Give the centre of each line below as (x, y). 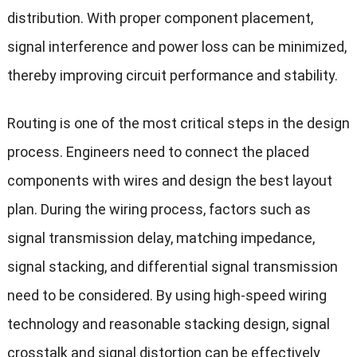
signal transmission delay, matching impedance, (161, 238)
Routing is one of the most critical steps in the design (178, 124)
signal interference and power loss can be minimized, (177, 47)
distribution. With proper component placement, (160, 18)
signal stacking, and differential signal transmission (172, 267)
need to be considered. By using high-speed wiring (167, 296)
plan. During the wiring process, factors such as (159, 210)
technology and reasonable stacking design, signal (168, 324)
